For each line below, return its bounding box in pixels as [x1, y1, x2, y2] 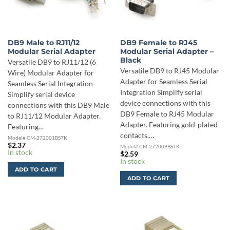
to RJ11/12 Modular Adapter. [7, 112, 101, 121]
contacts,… [120, 131, 154, 140]
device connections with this [120, 99, 210, 108]
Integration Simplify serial [120, 88, 202, 97]
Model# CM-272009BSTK [120, 143, 180, 149]
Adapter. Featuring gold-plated [120, 121, 218, 129]
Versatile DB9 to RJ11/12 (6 [7, 58, 96, 67]
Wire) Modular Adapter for [7, 69, 94, 78]
